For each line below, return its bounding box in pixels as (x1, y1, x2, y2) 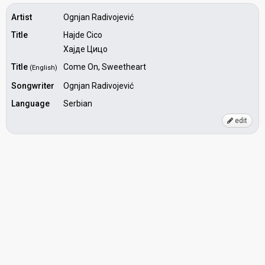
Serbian (63, 99, 92, 108)
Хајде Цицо (63, 44, 108, 54)
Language (11, 99, 50, 108)
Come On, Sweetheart (63, 62, 146, 72)
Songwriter (11, 81, 54, 91)
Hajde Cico (63, 30, 102, 40)
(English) (30, 64, 57, 72)
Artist (11, 12, 32, 22)
